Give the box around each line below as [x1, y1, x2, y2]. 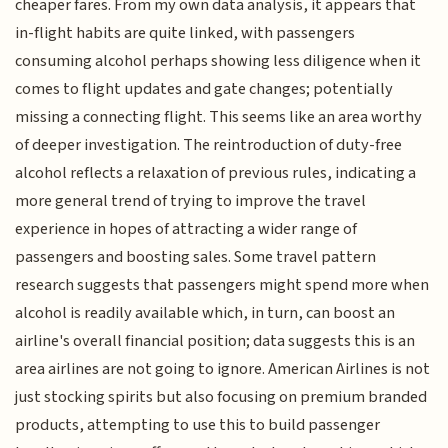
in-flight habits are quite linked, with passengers [15, 21, 356, 46]
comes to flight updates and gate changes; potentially [15, 77, 394, 102]
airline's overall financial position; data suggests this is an [15, 329, 416, 354]
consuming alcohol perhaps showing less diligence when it [15, 49, 422, 74]
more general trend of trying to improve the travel [15, 189, 367, 214]
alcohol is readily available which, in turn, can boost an [15, 301, 396, 326]
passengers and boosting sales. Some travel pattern [15, 245, 377, 270]
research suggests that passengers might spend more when [15, 273, 430, 298]
